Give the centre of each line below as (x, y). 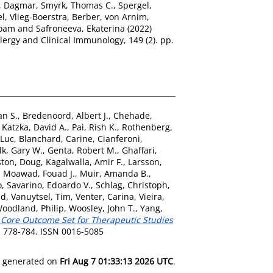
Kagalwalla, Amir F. (84, 161)
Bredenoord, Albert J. (66, 115)
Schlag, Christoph (132, 185)
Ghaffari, (140, 150)
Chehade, (133, 115)
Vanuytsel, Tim (41, 196)
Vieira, (152, 196)
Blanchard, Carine (56, 138)
